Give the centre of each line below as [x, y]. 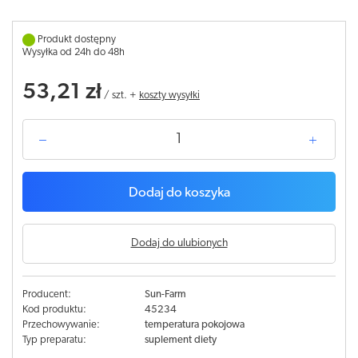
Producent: [47, 294]
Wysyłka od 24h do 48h [74, 52]
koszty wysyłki [169, 95]
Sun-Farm [165, 294]
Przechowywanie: [61, 325]
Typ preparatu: [54, 340]
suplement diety [180, 340]
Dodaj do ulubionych [179, 243]
